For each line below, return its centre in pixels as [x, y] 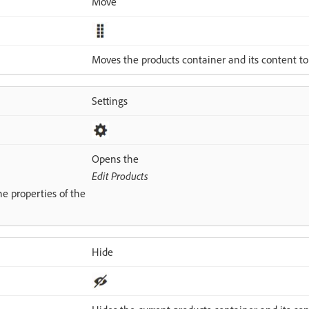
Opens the [115, 159]
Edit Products [120, 176]
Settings [109, 101]
